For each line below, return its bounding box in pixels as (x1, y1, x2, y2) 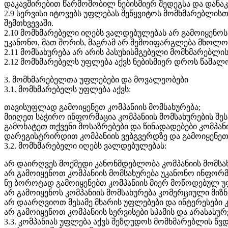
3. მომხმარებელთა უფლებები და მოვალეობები (4, 75, 188, 84)
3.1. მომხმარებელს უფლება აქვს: (4, 84, 131, 94)
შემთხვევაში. (4, 18, 53, 27)
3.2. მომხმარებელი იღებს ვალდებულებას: (4, 141, 166, 150)
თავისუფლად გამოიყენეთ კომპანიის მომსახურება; (4, 102, 201, 111)
